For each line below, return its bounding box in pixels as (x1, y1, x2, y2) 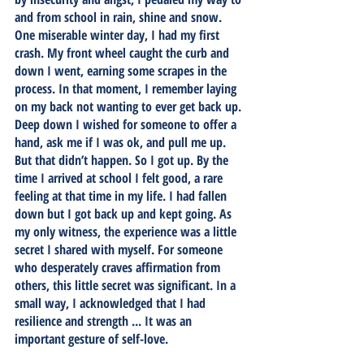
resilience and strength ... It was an (15, 311, 195, 330)
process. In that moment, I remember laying (15, 79, 240, 97)
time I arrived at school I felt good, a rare (15, 168, 226, 187)
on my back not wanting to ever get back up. (15, 97, 245, 115)
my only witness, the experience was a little (15, 222, 240, 240)
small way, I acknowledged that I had (15, 293, 209, 312)
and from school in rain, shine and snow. (15, 7, 225, 26)
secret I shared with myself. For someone (15, 240, 226, 258)
